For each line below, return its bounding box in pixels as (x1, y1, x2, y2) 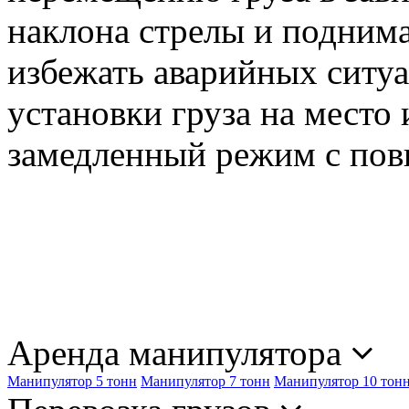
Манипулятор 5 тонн (7, 372, 137, 389)
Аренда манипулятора (7, 332, 351, 372)
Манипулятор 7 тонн (141, 372, 270, 389)
